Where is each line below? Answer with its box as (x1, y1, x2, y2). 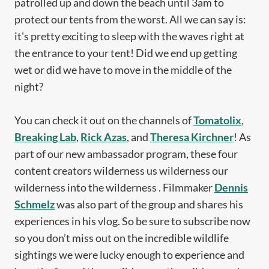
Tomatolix (193, 113, 241, 127)
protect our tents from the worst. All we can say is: (14, 13, 246, 26)
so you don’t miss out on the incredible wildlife (14, 231, 229, 244)
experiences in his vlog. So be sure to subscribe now (14, 214, 250, 228)
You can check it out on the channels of (14, 113, 193, 127)
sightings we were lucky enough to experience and (14, 248, 244, 261)
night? (14, 80, 45, 93)
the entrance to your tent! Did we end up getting (14, 46, 237, 59)
